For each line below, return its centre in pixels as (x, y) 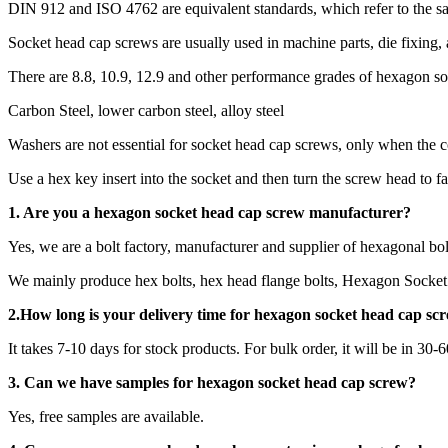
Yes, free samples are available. (106, 416)
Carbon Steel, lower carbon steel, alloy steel (146, 110)
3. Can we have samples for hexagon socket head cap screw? (212, 382)
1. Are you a (51, 212)
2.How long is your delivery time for (131, 314)
